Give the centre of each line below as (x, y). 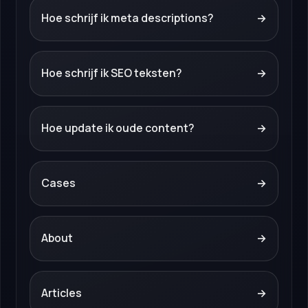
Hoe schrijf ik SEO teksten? (111, 73)
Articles (61, 293)
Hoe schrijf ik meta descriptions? (127, 18)
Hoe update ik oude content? (118, 128)
